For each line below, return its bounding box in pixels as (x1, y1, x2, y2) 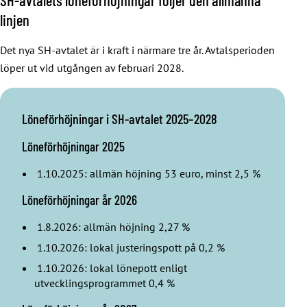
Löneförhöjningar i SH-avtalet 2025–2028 (22, 110, 217, 127)
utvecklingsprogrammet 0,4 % (34, 275, 175, 290)
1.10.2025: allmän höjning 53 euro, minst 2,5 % (34, 166, 260, 180)
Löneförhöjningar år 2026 (22, 191, 137, 208)
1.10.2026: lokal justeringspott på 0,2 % (34, 240, 225, 254)
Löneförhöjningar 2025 (22, 138, 125, 154)
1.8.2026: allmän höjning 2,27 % (34, 219, 190, 234)
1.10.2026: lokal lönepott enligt (34, 260, 187, 275)
